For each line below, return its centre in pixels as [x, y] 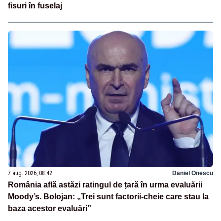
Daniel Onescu [193, 173]
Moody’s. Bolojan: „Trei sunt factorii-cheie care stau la [108, 197]
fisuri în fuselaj [35, 6]
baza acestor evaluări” [50, 209]
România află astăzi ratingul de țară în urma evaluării [105, 185]
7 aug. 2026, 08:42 [30, 173]
